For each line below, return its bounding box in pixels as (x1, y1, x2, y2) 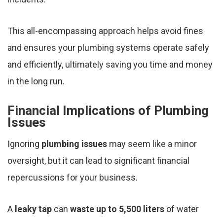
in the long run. (7, 76, 65, 87)
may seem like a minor (107, 139, 197, 149)
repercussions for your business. (7, 172, 138, 183)
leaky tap (15, 204, 52, 215)
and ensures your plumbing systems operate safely (7, 42, 209, 53)
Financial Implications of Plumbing (7, 103, 209, 118)
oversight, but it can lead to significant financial (7, 155, 189, 166)
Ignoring (7, 139, 41, 149)
